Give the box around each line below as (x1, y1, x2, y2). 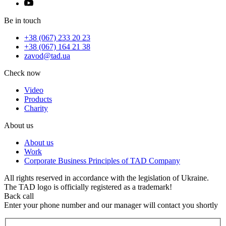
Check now (4, 69, 41, 78)
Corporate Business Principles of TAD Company (24, 156, 180, 165)
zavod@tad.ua (24, 51, 70, 61)
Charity (24, 104, 48, 113)
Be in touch (4, 16, 41, 25)
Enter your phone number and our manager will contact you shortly (4, 201, 218, 210)
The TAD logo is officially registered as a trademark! (4, 183, 172, 192)
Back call (4, 192, 34, 201)
